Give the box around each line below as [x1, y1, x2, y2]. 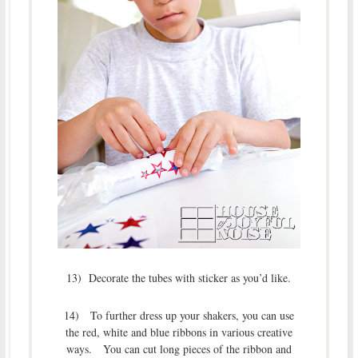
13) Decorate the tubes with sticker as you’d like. [66, 270, 292, 286]
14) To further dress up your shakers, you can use [63, 308, 294, 324]
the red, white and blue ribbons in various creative [65, 324, 292, 340]
